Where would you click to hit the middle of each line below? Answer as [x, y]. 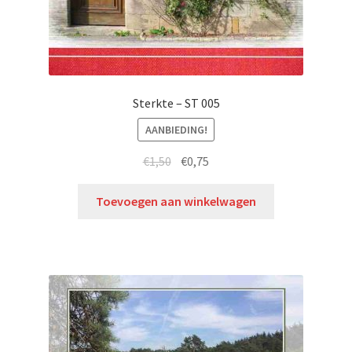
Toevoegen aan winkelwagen [176, 202]
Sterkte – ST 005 [176, 103]
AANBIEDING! [176, 129]
